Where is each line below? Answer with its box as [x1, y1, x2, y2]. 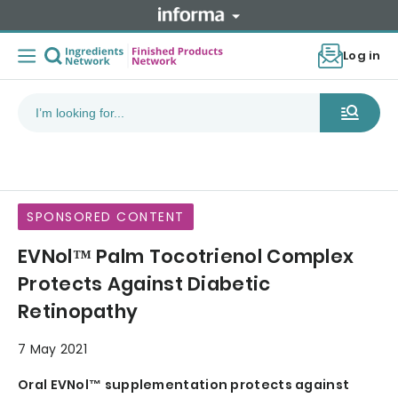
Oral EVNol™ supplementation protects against [18, 376, 350, 394]
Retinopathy [18, 298, 139, 325]
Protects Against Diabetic [18, 271, 271, 298]
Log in [343, 47, 380, 65]
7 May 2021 [18, 340, 87, 359]
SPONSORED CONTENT [27, 208, 185, 227]
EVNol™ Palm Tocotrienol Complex [18, 243, 354, 270]
